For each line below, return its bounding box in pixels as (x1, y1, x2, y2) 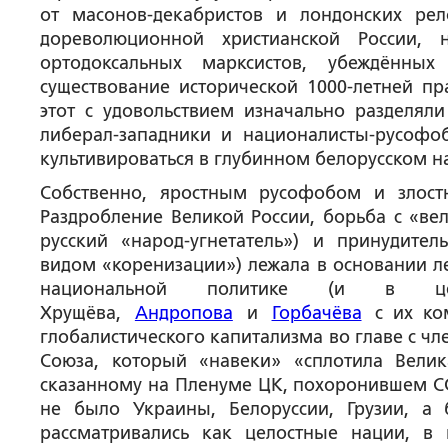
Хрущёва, (40, 303, 135, 323)
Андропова (134, 303, 233, 323)
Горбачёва (271, 303, 362, 323)
